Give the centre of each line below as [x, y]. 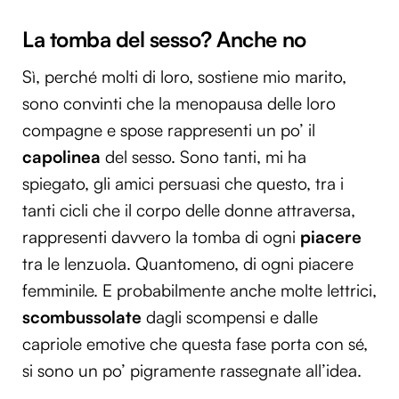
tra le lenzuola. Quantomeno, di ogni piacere [188, 263]
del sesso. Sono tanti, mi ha [204, 156]
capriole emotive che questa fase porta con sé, [195, 343]
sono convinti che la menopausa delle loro [179, 103]
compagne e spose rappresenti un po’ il [169, 130]
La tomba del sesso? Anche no [164, 39]
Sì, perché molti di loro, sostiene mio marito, [184, 76]
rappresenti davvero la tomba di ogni [161, 236]
